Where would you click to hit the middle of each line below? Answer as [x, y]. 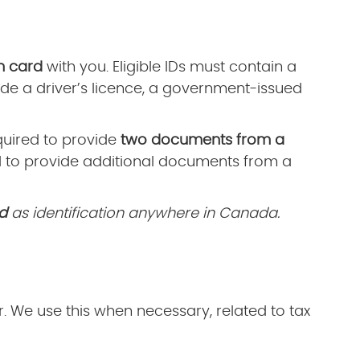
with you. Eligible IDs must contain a [169, 67]
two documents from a [202, 140]
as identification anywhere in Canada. [143, 213]
